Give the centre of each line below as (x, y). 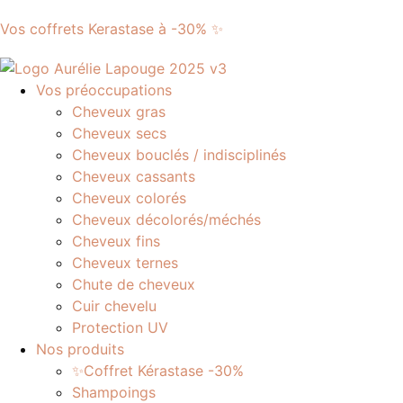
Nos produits (80, 349)
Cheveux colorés (129, 198)
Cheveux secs (119, 133)
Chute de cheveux (134, 284)
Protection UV (120, 327)
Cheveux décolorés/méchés (166, 219)
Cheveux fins (116, 241)
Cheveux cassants (134, 176)
